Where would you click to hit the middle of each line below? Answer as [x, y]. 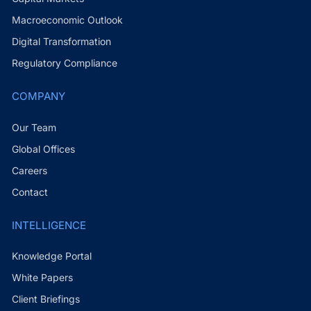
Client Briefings [45, 299]
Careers [29, 170]
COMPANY [38, 96]
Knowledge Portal [51, 256]
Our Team [34, 127]
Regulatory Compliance [64, 63]
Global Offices [43, 149]
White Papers [42, 278]
